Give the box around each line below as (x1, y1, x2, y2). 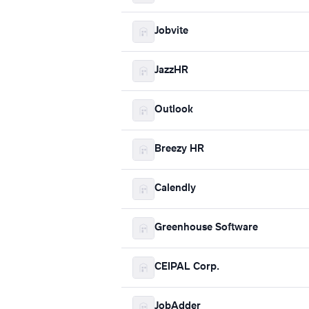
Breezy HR (154, 144, 204, 154)
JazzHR (154, 66, 188, 76)
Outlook (154, 105, 193, 115)
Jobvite (154, 26, 188, 37)
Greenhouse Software (154, 223, 258, 233)
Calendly (154, 183, 196, 194)
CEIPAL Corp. (154, 262, 219, 272)
